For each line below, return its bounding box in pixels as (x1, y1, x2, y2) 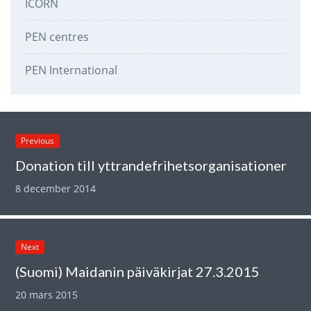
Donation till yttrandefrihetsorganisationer (15, 156, 287, 174)
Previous (21, 134, 55, 146)
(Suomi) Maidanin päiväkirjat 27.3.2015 (15, 263, 260, 280)
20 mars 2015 (15, 288, 78, 302)
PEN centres (24, 29, 89, 45)
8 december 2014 (15, 181, 96, 195)
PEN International (24, 62, 117, 78)
